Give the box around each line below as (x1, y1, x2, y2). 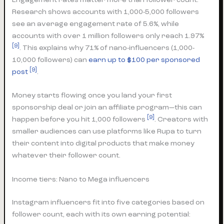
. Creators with (154, 115, 208, 124)
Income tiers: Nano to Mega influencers (12, 174, 150, 183)
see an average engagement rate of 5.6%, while (12, 19, 179, 28)
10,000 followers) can (12, 55, 89, 64)
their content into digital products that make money (12, 139, 195, 148)
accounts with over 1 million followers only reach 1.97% (12, 31, 204, 40)
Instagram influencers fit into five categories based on (12, 197, 205, 206)
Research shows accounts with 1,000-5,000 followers (12, 7, 199, 16)
